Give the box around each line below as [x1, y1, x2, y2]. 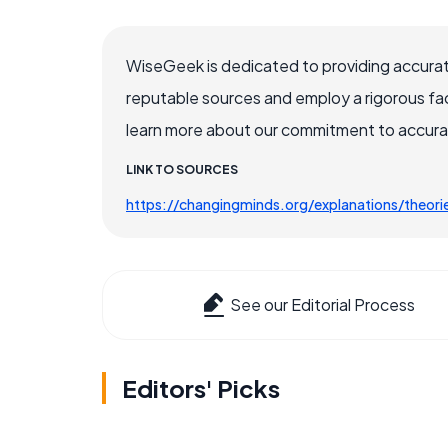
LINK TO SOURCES [126, 162, 238, 178]
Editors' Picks [122, 373, 280, 404]
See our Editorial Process [230, 294, 415, 316]
